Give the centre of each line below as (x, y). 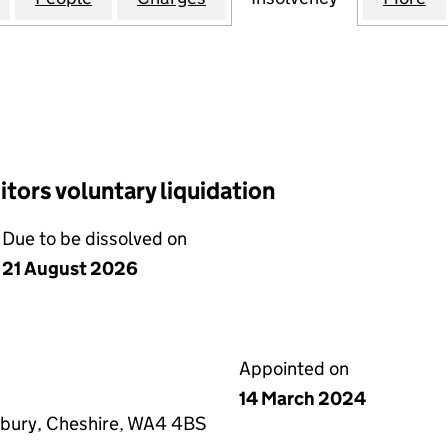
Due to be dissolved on (94, 238)
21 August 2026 (70, 268)
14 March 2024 (302, 398)
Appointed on (294, 368)
